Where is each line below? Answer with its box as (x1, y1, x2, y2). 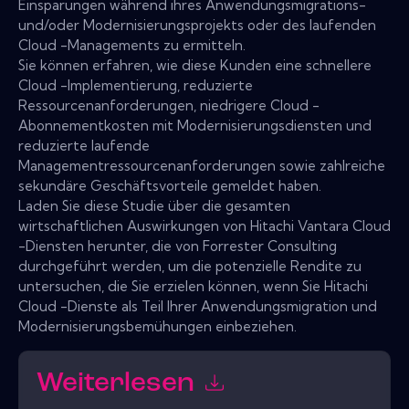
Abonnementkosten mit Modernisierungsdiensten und (18, 116, 372, 134)
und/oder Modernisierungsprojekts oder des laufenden (18, 16, 376, 34)
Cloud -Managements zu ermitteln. (18, 36, 246, 54)
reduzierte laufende (18, 136, 150, 154)
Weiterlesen (36, 370, 201, 399)
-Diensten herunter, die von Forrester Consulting (18, 236, 337, 255)
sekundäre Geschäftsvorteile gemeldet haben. (18, 176, 321, 194)
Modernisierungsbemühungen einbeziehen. (18, 317, 297, 335)
